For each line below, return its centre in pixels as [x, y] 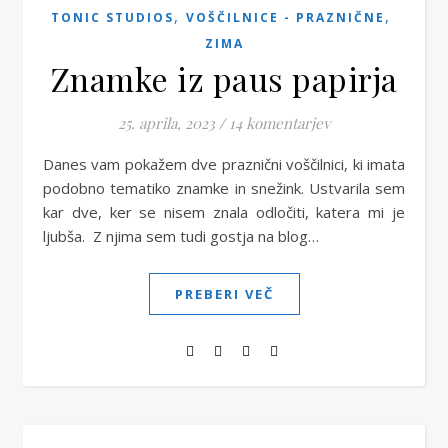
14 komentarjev [279, 123]
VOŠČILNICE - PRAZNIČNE [285, 17]
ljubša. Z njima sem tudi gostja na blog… [181, 236]
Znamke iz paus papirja [224, 78]
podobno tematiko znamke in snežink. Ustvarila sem [224, 188]
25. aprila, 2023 [166, 123]
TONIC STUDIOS [112, 17]
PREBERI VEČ [224, 294]
